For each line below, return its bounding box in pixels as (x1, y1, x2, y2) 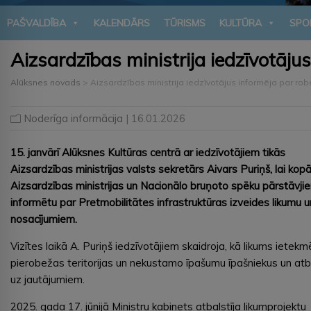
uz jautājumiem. (10, 272, 85, 286)
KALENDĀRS (94, 16, 150, 29)
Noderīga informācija (24, 111, 123, 125)
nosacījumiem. (10, 212, 77, 226)
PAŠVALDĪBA (7, 16, 66, 29)
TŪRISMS (164, 16, 205, 29)
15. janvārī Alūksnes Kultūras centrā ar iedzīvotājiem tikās (10, 145, 285, 159)
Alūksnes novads (10, 76, 81, 87)
